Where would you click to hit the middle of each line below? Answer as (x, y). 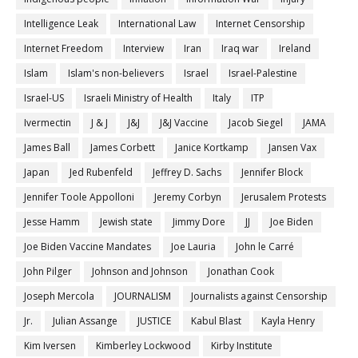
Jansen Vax (292, 148)
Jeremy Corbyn (188, 197)
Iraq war (240, 49)
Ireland (295, 49)
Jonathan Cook (241, 272)
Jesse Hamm (52, 222)
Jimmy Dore (199, 222)
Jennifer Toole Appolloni (79, 197)
